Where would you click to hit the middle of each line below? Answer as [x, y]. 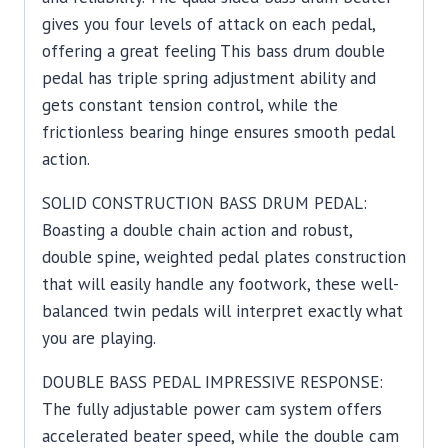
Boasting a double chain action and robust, [197, 230]
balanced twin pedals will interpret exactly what [222, 311]
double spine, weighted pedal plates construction [224, 257]
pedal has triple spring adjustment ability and [209, 78]
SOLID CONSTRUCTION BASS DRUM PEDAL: [204, 203]
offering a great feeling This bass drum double [213, 51]
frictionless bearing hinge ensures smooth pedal [218, 132]
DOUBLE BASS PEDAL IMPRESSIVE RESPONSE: [212, 382]
